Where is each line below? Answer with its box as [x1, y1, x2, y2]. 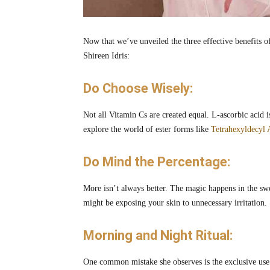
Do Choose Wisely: [83, 81, 193, 96]
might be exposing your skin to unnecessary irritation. [83, 198, 267, 208]
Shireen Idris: [83, 51, 130, 61]
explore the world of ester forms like [83, 125, 211, 134]
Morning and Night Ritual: [83, 228, 233, 243]
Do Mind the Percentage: [83, 154, 230, 170]
